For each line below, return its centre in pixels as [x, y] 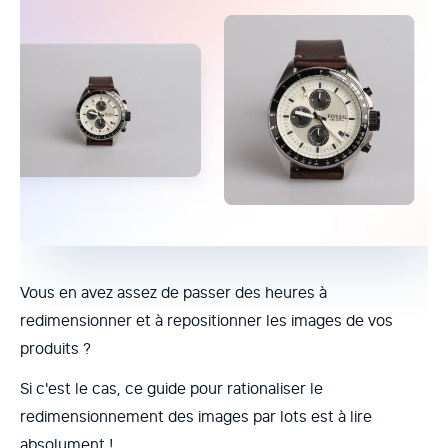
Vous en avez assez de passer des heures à [173, 292]
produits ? [55, 348]
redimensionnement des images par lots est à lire [196, 416]
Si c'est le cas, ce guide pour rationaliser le [171, 388]
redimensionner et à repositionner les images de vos [206, 320]
